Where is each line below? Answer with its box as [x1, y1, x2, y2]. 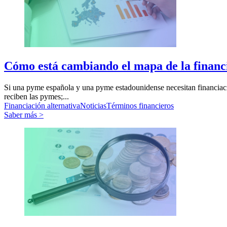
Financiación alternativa [4, 101, 80, 110]
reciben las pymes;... [4, 92, 69, 101]
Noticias [80, 101, 106, 110]
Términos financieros [106, 101, 174, 110]
